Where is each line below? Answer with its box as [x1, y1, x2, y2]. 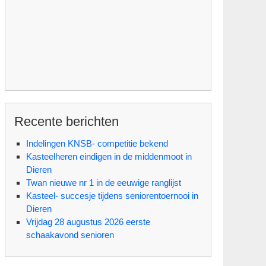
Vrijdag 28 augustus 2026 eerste [26, 216, 150, 227]
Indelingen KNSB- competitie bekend [26, 138, 168, 148]
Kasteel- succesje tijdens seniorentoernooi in [26, 190, 198, 201]
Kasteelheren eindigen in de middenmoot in [26, 151, 192, 161]
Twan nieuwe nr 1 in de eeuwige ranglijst [26, 177, 181, 188]
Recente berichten [14, 113, 119, 129]
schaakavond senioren [26, 229, 114, 240]
